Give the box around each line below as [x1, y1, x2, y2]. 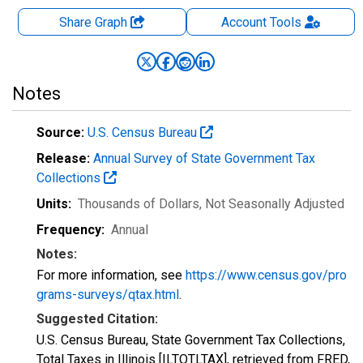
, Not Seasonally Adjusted [199, 196, 344, 211]
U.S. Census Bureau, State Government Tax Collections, [36, 332, 345, 348]
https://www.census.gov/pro [186, 267, 347, 283]
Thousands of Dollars [78, 196, 199, 211]
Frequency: [36, 222, 105, 237]
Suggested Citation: [36, 311, 158, 327]
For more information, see [36, 267, 186, 283]
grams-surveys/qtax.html [36, 287, 179, 302]
